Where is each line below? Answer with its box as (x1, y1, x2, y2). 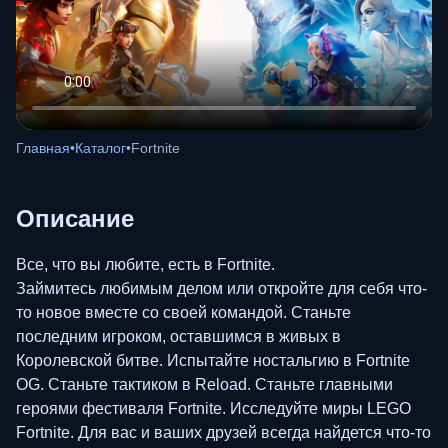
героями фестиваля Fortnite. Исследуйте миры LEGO (16, 399, 411, 417)
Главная (16, 139, 70, 156)
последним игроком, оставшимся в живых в (16, 327, 341, 345)
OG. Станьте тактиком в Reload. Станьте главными (16, 375, 393, 393)
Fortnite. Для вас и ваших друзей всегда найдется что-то (16, 423, 431, 441)
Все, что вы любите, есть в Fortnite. (16, 255, 275, 273)
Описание (16, 204, 134, 232)
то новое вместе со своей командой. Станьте (16, 303, 351, 321)
